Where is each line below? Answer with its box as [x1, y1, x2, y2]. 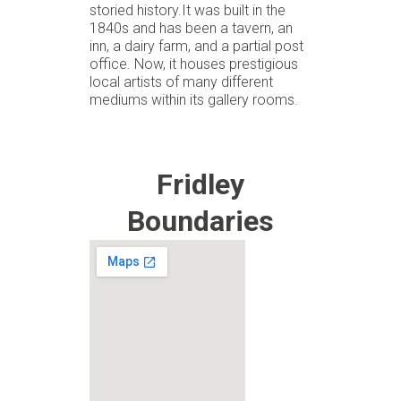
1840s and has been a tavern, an [90, 19, 293, 37]
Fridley [157, 166, 244, 201]
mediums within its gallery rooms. [90, 90, 298, 108]
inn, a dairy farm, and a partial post [90, 37, 303, 55]
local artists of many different [90, 73, 273, 90]
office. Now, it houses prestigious [90, 55, 298, 73]
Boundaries [127, 203, 274, 238]
